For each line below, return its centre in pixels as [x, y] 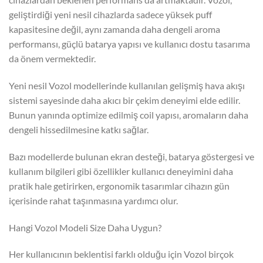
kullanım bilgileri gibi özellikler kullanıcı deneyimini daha [121, 171]
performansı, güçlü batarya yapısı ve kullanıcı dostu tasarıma [129, 44]
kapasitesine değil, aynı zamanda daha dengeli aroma [114, 29]
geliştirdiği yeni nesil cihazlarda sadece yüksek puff [110, 15]
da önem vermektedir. [52, 59]
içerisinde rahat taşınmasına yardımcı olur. [93, 200]
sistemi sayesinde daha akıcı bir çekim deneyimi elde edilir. [124, 100]
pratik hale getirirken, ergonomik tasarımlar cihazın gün [119, 186]
